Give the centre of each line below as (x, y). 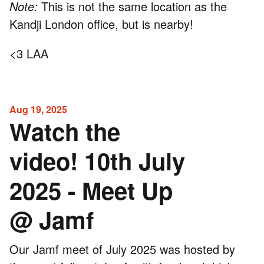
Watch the (65, 131)
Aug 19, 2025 (38, 109)
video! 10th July (97, 160)
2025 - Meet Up (91, 190)
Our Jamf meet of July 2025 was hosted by (122, 249)
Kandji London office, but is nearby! (101, 24)
